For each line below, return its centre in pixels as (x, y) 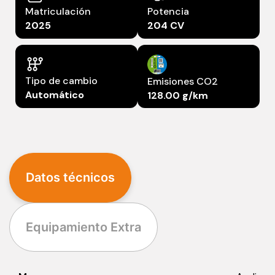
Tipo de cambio (61, 81)
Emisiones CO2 (183, 82)
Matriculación (58, 12)
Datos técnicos (70, 178)
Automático (55, 95)
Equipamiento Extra (83, 227)
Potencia (168, 12)
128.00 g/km (178, 96)
